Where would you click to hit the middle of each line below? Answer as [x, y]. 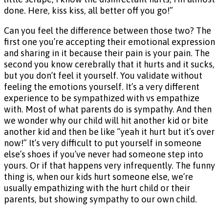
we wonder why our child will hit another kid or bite [106, 121]
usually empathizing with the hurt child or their [97, 188]
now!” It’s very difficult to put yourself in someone [103, 143]
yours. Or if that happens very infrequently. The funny [109, 166]
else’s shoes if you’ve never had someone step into [104, 154]
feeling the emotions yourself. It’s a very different [102, 87]
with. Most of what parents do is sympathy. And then [108, 109]
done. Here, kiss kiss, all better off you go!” [89, 11]
